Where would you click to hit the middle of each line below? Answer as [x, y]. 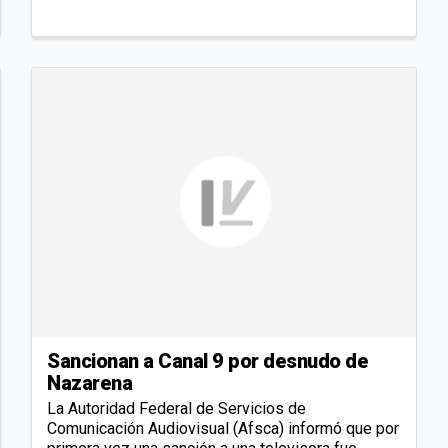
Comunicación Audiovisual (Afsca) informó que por [223, 429]
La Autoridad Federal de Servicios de [176, 409]
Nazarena [89, 383]
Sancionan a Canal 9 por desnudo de [207, 361]
